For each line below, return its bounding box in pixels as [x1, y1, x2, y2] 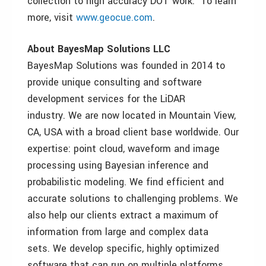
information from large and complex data [27, 225, 208, 239]
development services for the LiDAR [27, 92, 185, 106]
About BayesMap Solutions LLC [27, 42, 170, 56]
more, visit [27, 11, 76, 25]
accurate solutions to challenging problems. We [27, 192, 238, 206]
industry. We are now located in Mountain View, [27, 109, 236, 123]
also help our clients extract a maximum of [27, 208, 218, 223]
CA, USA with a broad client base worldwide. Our [27, 125, 239, 140]
